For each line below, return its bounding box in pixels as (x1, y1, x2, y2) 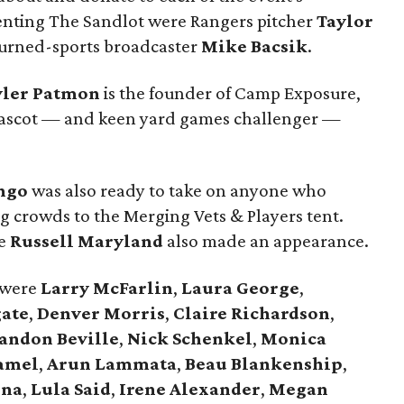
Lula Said (31, 378, 111, 399)
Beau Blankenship (185, 353, 343, 374)
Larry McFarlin (41, 277, 173, 298)
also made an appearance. (163, 230, 369, 252)
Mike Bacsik (201, 35, 308, 57)
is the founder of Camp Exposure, (100, 82, 361, 104)
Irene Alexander (119, 378, 261, 399)
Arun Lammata (47, 353, 177, 374)
